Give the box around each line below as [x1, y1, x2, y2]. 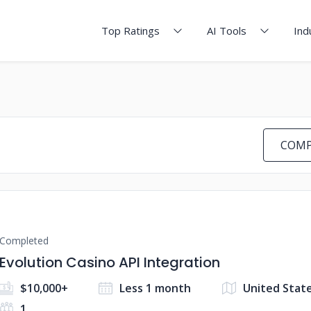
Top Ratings [101, 24, 160, 37]
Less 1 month [119, 280, 192, 296]
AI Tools [207, 24, 246, 37]
